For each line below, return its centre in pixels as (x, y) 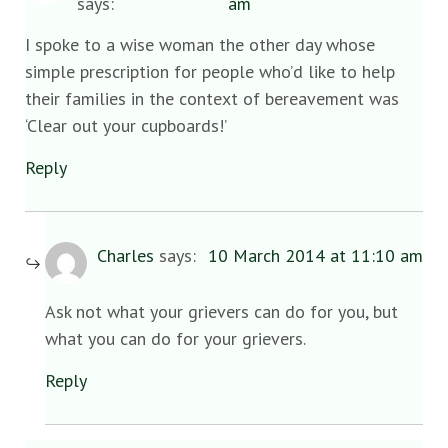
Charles (125, 255)
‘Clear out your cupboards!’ (126, 126)
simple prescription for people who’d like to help (210, 72)
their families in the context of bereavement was (212, 99)
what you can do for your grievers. (175, 339)
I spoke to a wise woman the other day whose (200, 45)
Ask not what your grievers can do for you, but (221, 312)
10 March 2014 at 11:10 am (315, 255)
